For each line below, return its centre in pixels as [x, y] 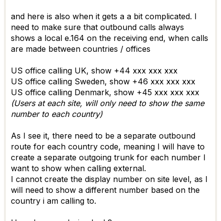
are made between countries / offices [81, 49]
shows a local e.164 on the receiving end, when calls [110, 38]
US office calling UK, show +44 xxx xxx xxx [94, 71]
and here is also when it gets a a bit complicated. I [104, 16]
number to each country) [57, 114]
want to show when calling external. [78, 168]
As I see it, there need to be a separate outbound [103, 136]
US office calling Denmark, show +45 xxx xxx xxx [105, 92]
